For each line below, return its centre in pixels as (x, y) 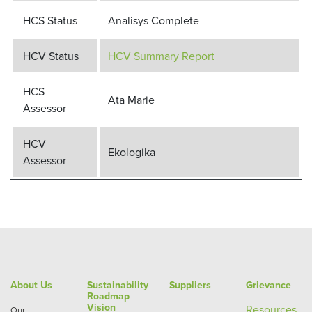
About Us (31, 285)
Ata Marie (131, 100)
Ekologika (132, 152)
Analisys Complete (154, 20)
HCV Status (51, 56)
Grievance (268, 285)
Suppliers (190, 285)
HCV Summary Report (161, 56)
